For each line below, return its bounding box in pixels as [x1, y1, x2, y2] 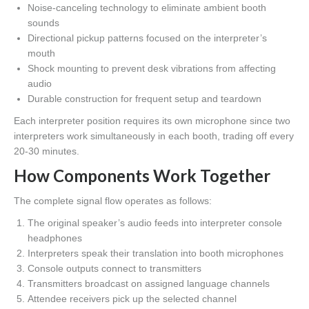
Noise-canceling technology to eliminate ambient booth [28, 2, 266, 14]
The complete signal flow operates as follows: [14, 195, 212, 207]
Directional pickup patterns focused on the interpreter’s [28, 32, 267, 44]
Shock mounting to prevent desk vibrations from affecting [28, 63, 276, 74]
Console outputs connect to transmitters [28, 263, 201, 275]
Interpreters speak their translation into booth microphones [28, 248, 283, 259]
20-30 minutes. [14, 146, 79, 157]
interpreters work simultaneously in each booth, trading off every [14, 130, 294, 142]
